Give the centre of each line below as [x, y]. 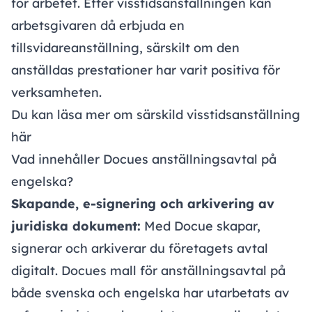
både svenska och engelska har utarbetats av [150, 293]
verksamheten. [56, 93]
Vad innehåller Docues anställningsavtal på [144, 159]
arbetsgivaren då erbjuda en [98, 26]
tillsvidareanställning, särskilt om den [125, 48]
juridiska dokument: [76, 226]
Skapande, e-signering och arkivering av [143, 204]
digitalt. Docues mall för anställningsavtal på [148, 271]
